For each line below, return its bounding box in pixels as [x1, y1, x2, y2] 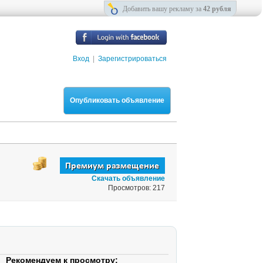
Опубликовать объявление [70, 96, 164, 104]
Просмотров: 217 [108, 184, 165, 192]
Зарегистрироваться [98, 55, 167, 63]
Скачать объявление [92, 174, 165, 183]
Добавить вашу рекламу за [123, 5, 203, 13]
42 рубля [203, 5, 231, 13]
